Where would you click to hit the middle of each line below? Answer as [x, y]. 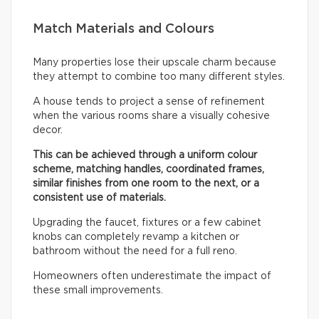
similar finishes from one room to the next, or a [146, 184]
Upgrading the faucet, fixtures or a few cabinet [147, 223]
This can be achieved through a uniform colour [145, 156]
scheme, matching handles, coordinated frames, [148, 170]
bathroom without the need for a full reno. [135, 252]
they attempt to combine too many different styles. [159, 77]
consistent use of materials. [99, 198]
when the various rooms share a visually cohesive [151, 116]
